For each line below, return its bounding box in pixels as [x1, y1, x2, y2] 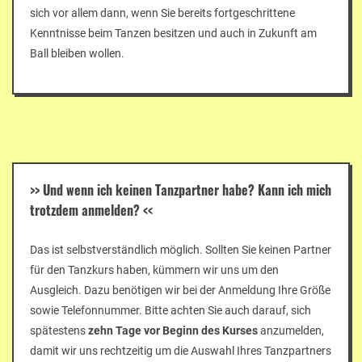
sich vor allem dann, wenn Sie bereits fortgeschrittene [30, 6, 295, 19]
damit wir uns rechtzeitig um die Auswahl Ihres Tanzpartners [30, 343, 331, 357]
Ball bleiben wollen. [30, 46, 124, 60]
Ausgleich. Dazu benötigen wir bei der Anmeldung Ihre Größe [30, 283, 330, 297]
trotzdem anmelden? [30, 200, 140, 220]
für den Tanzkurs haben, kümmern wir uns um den [30, 263, 279, 276]
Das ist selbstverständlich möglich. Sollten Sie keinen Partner [30, 242, 331, 256]
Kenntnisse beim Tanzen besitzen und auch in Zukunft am [30, 26, 317, 40]
